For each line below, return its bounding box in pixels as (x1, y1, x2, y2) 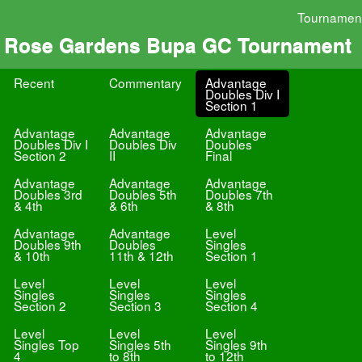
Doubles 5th (109, 185, 178, 203)
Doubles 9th (14, 235, 82, 253)
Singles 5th (109, 335, 172, 353)
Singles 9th (204, 335, 267, 353)
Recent (14, 74, 54, 91)
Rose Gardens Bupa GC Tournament (4, 30, 351, 59)
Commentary (109, 74, 183, 91)
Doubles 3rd (14, 185, 82, 203)
